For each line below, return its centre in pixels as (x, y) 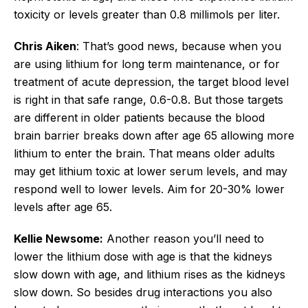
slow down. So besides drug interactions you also (143, 292)
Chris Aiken (45, 46)
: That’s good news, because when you (179, 46)
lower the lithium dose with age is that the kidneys (143, 256)
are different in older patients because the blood (139, 117)
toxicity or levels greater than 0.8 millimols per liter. (148, 14)
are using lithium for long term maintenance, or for (147, 64)
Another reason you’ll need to (184, 238)
